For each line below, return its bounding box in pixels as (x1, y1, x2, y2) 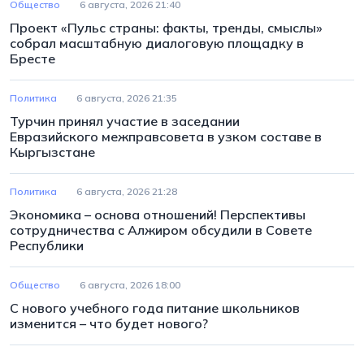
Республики (10, 236, 84, 253)
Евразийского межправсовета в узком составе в (10, 128, 322, 145)
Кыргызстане (10, 143, 95, 160)
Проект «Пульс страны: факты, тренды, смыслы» (10, 19, 323, 36)
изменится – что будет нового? (10, 314, 208, 331)
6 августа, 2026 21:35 (76, 91, 177, 104)
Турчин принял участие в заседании (10, 112, 240, 129)
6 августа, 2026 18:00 (80, 278, 180, 291)
